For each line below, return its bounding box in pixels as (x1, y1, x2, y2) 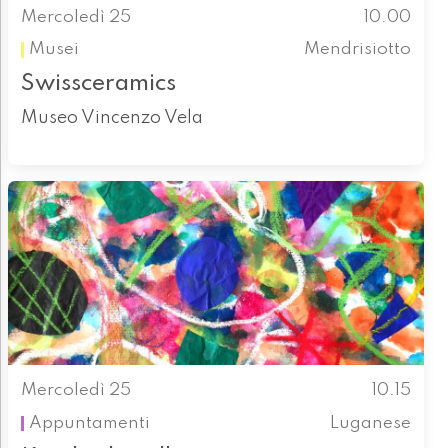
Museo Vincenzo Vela (20, 109, 203, 128)
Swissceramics (20, 72, 176, 96)
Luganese (330, 414, 412, 432)
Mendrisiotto (304, 40, 412, 58)
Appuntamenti (28, 414, 150, 432)
